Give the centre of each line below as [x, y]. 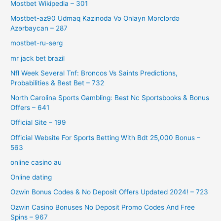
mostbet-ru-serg [37, 43]
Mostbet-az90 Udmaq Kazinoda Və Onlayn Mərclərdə [95, 18]
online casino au [36, 162]
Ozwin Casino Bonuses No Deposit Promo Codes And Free [103, 207]
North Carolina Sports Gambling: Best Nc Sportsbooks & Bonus [110, 98]
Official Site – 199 [38, 123]
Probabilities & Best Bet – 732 [57, 83]
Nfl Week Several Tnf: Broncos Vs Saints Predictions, [94, 73]
